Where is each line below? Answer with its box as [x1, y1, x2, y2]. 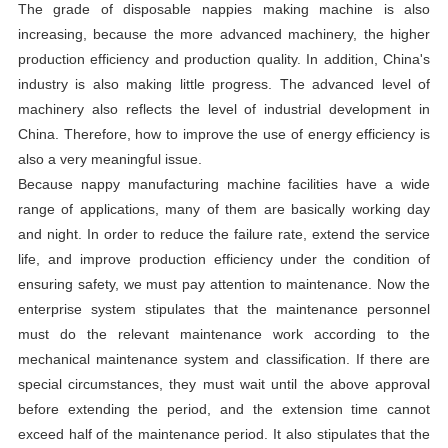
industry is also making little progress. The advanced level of [17, 75, 431, 92]
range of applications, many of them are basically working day [17, 200, 431, 217]
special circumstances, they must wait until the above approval [17, 375, 431, 392]
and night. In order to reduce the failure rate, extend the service [17, 225, 431, 242]
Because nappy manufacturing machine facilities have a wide [17, 175, 431, 192]
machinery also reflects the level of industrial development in [17, 100, 431, 117]
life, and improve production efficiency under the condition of [17, 250, 431, 267]
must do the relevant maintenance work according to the [17, 325, 431, 342]
